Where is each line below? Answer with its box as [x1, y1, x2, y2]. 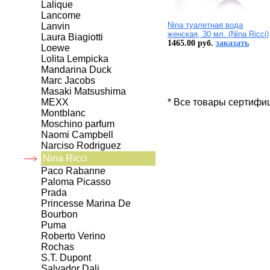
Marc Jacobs [41, 75, 95, 86]
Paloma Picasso [41, 177, 111, 187]
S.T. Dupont [41, 253, 91, 263]
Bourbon [41, 209, 78, 220]
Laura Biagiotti [41, 32, 103, 43]
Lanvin [41, 21, 70, 32]
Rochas [41, 242, 74, 253]
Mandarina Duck [41, 64, 111, 75]
